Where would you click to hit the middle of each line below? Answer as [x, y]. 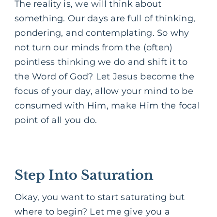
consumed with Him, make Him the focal [107, 105]
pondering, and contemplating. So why [102, 33]
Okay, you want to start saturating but [100, 197]
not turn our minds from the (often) [94, 47]
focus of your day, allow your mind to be [104, 91]
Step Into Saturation [84, 175]
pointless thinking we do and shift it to [101, 62]
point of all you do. [56, 120]
